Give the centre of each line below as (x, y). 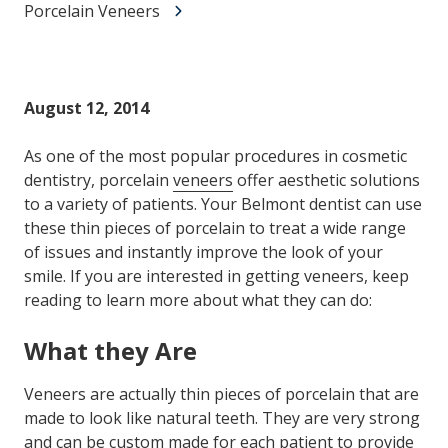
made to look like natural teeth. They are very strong (222, 418)
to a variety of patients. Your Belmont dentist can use (223, 204)
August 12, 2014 (86, 108)
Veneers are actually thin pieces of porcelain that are (221, 394)
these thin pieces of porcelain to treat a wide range (215, 228)
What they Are (110, 351)
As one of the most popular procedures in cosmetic (215, 156)
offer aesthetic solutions (326, 180)
